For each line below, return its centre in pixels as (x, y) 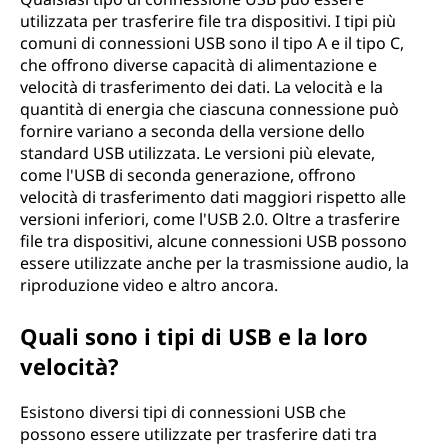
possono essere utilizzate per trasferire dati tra (198, 434)
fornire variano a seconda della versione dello (192, 131)
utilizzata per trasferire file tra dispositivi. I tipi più (208, 21)
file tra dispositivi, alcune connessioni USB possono (213, 241)
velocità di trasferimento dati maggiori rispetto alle (213, 197)
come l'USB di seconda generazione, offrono (188, 175)
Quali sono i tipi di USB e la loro (194, 336)
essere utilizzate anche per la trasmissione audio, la (214, 263)
